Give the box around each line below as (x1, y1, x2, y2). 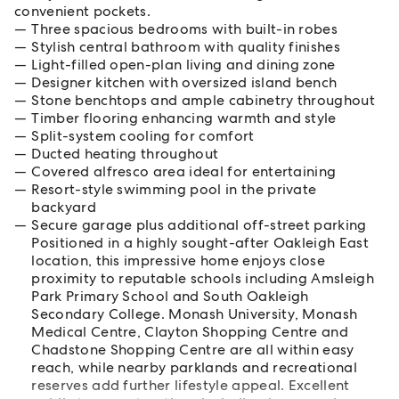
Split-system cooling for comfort (31, 126, 255, 145)
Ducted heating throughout (31, 144, 219, 163)
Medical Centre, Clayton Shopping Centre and (31, 322, 349, 341)
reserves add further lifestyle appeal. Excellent (31, 376, 350, 395)
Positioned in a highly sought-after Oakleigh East (31, 233, 370, 252)
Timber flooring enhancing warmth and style (31, 109, 337, 127)
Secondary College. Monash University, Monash (31, 305, 358, 323)
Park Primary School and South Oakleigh (31, 287, 309, 305)
